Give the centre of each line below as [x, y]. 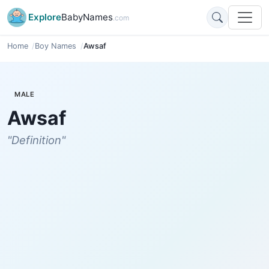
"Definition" [36, 140]
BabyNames [87, 17]
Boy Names [56, 46]
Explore [45, 17]
